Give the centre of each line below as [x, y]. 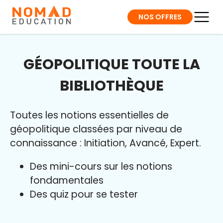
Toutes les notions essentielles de [89, 115]
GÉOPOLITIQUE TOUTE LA [111, 64]
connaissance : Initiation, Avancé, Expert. [106, 143]
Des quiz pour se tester [85, 195]
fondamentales [67, 181]
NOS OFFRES [160, 17]
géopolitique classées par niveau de [96, 129]
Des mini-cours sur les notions [101, 167]
